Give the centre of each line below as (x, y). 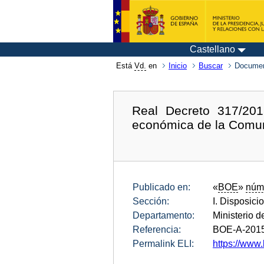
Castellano (212, 49)
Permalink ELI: (163, 244)
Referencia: (157, 230)
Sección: (151, 202)
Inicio (178, 66)
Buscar (211, 66)
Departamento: (164, 216)
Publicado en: (161, 187)
